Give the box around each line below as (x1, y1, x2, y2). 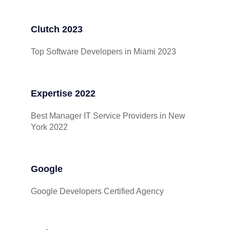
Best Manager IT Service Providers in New (31, 111, 185, 120)
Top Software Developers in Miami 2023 (31, 47, 176, 56)
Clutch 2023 (31, 24, 83, 34)
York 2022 (31, 123, 68, 131)
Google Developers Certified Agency (31, 187, 164, 196)
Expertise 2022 (31, 88, 95, 99)
